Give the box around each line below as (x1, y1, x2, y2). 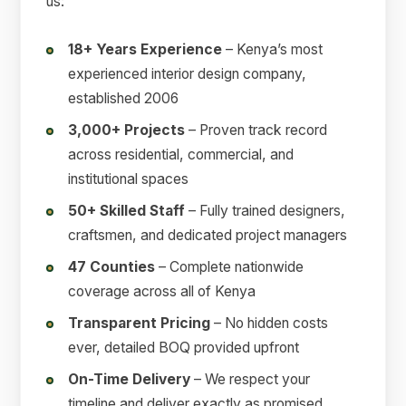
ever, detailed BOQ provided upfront (68, 339, 300, 357)
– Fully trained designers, (185, 202, 346, 220)
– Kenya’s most (222, 41, 324, 59)
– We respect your (190, 371, 311, 389)
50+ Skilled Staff (68, 202, 186, 220)
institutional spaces (68, 170, 189, 188)
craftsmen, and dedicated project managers (68, 227, 348, 245)
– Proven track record (185, 121, 328, 140)
